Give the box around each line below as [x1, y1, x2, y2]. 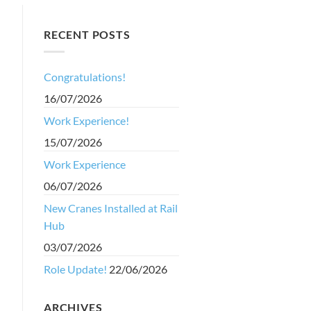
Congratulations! [44, 69, 126, 83]
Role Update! [44, 262, 107, 276]
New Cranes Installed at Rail [44, 201, 178, 215]
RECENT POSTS [44, 28, 131, 41]
